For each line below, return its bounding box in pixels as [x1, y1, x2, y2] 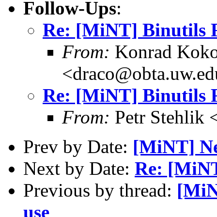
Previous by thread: [23, 179, 177, 201]
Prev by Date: [23, 136, 133, 157]
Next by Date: [23, 157, 135, 179]
